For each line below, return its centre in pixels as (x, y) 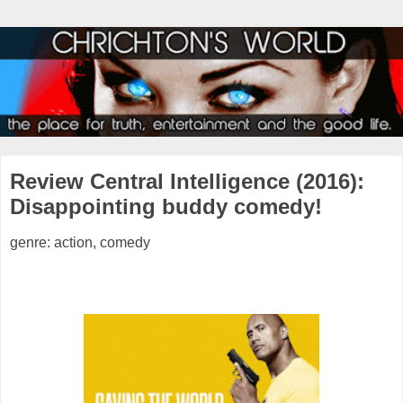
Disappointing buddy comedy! (166, 207)
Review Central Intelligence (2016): (187, 182)
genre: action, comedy (80, 242)
